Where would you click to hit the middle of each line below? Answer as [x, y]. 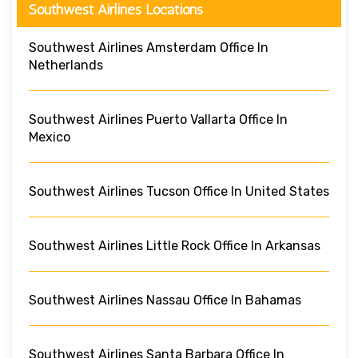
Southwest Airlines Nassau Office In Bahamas [165, 300]
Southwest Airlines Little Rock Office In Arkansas [175, 245]
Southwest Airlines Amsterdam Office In [149, 47]
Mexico [50, 137]
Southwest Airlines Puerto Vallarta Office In [158, 119]
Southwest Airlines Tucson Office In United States [179, 191]
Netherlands [66, 65]
